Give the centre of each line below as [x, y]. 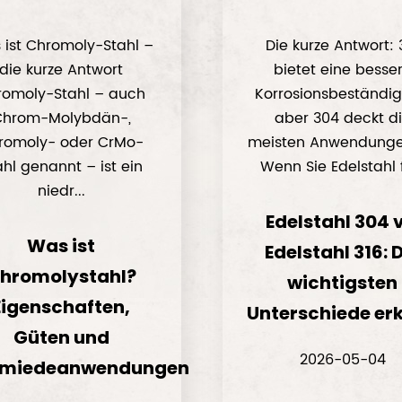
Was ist [61, 246]
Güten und [61, 337]
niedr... [61, 191]
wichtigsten [343, 283]
